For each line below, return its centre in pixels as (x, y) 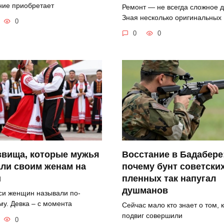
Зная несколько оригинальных (172, 17)
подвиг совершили (152, 216)
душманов (145, 191)
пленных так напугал (169, 179)
